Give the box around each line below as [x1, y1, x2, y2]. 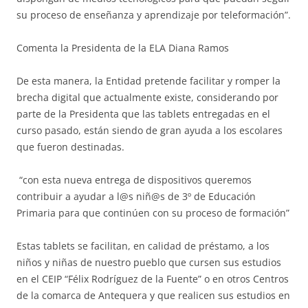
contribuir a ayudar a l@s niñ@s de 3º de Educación [16, 190, 256, 203]
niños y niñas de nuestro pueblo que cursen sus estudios [16, 256, 281, 269]
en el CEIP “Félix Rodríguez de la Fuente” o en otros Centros [16, 272, 289, 286]
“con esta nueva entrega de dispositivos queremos [16, 173, 252, 187]
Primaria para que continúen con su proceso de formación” [16, 206, 289, 220]
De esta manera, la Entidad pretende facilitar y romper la [16, 74, 280, 88]
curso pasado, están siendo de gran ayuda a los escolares [16, 124, 283, 137]
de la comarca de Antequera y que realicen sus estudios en [16, 289, 290, 302]
